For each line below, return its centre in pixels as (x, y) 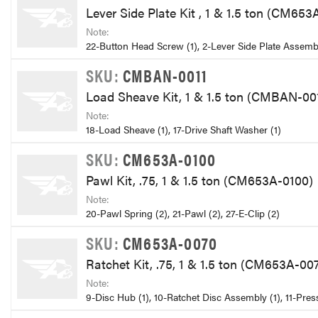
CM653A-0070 (170, 242)
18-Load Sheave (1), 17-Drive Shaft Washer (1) (183, 130)
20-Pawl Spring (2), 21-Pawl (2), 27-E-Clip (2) (183, 213)
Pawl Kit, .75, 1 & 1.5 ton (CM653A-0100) (201, 180)
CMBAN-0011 (165, 75)
